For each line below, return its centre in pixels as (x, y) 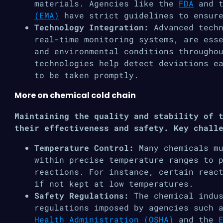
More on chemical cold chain (75, 95)
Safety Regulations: (84, 195)
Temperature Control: (84, 148)
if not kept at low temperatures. (114, 183)
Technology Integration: (94, 27)
